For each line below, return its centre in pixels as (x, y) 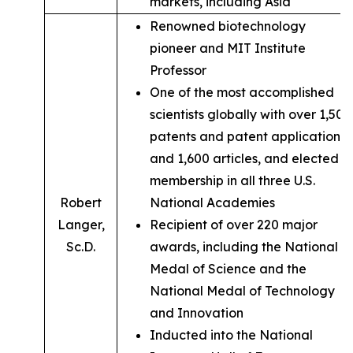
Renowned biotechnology (228, 26)
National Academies (212, 203)
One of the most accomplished (242, 92)
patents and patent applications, (249, 136)
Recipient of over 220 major (234, 225)
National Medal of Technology (242, 291)
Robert (81, 203)
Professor (178, 70)
